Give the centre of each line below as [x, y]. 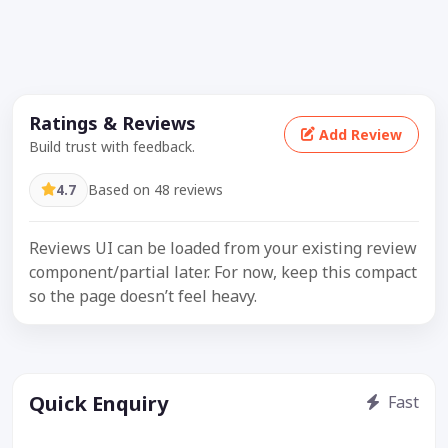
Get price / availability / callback [130, 428]
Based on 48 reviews [156, 190]
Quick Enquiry [98, 403]
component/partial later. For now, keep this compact [223, 271]
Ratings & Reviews [112, 123]
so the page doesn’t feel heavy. [143, 295]
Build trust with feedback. [112, 147]
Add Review [360, 134]
